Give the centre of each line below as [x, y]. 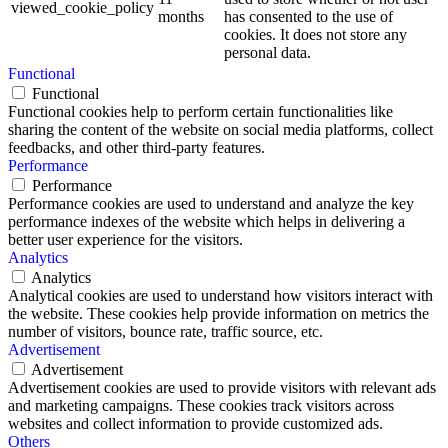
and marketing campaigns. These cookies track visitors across [201, 405]
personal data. [267, 52]
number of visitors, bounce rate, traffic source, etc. [165, 331]
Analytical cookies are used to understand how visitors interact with [220, 295]
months [181, 16]
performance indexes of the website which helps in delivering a [206, 221]
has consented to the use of [308, 16]
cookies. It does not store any [315, 34]
